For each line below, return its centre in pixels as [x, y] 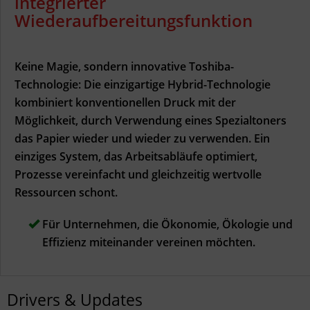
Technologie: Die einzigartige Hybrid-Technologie [143, 84]
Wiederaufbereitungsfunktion [134, 20]
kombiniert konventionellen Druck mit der [125, 102]
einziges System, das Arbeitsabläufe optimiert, [136, 156]
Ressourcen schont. [66, 192]
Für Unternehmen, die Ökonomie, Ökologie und [166, 224]
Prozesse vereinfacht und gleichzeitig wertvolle [138, 174]
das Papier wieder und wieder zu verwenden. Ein [142, 138]
